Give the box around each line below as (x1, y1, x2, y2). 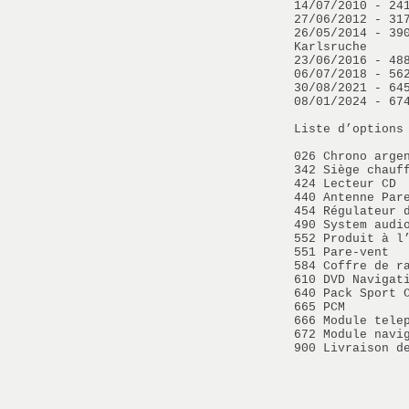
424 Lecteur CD (294, 177, 404, 191)
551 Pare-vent (294, 246, 389, 259)
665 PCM (294, 300, 345, 314)
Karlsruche (294, 40, 367, 54)
